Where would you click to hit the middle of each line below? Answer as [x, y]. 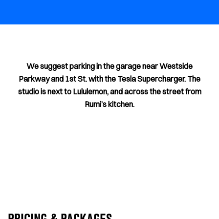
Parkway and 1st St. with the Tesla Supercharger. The [109, 79]
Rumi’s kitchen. [109, 104]
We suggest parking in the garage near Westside [109, 66]
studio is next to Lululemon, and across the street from [109, 91]
